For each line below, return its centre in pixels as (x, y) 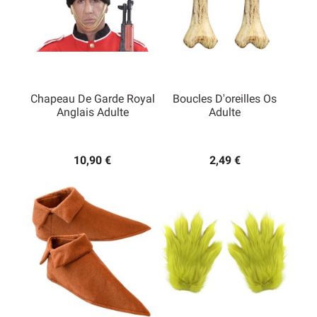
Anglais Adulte (92, 113)
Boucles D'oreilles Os (225, 99)
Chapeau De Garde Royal (92, 99)
